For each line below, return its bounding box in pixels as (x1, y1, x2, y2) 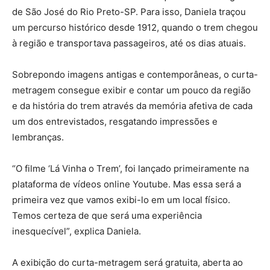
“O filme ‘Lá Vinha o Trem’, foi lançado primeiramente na (12, 163, 249, 175)
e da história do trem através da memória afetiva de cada (12, 100, 253, 112)
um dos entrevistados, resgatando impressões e (12, 116, 218, 128)
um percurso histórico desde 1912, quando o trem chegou (12, 22, 258, 34)
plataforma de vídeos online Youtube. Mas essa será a (12, 178, 241, 190)
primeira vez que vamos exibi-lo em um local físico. (12, 194, 230, 206)
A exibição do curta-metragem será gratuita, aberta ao (12, 257, 243, 269)
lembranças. (12, 131, 69, 143)
